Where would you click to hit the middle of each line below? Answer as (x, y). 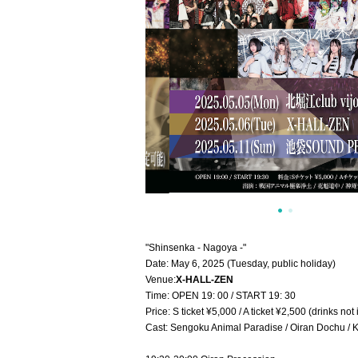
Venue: (161, 280)
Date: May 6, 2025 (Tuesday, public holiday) (241, 264)
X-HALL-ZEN (205, 280)
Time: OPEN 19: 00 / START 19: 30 (221, 296)
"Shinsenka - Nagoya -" (196, 248)
